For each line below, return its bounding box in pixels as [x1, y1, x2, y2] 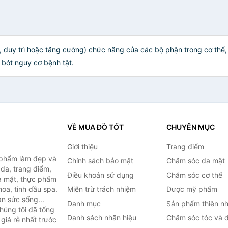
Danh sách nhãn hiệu [67, 213, 136, 222]
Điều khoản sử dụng [67, 170, 134, 179]
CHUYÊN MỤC [166, 123, 215, 131]
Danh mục [67, 199, 101, 208]
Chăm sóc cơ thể [166, 170, 222, 179]
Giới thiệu [67, 142, 98, 151]
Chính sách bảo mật [67, 156, 133, 165]
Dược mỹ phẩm [166, 185, 217, 193]
